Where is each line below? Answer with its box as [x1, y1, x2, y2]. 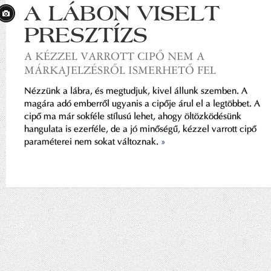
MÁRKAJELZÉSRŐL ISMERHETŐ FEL [24, 63, 216, 77]
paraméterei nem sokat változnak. [24, 136, 161, 147]
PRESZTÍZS [24, 22, 148, 48]
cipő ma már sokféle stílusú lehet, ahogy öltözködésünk [24, 111, 241, 122]
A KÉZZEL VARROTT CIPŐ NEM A [24, 49, 204, 63]
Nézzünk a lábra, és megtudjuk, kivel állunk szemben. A [24, 85, 247, 96]
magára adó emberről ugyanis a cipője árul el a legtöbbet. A [24, 98, 260, 109]
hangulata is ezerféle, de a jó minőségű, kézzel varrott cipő [24, 123, 256, 134]
